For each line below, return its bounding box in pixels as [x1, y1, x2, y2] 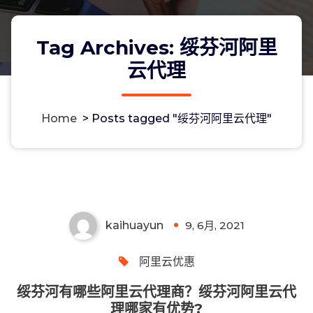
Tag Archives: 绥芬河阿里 [36, 35, 277, 59]
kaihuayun [105, 218, 163, 232]
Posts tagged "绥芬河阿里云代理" [92, 111, 272, 125]
